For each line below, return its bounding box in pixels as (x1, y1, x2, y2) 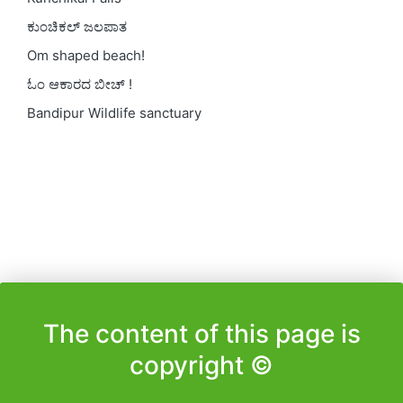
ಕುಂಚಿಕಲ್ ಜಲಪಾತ (27, 17, 127, 35)
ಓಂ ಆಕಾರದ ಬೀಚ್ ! (27, 75, 132, 93)
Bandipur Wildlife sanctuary (27, 103, 201, 121)
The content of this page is (42, 318, 361, 350)
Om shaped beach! (27, 46, 145, 64)
